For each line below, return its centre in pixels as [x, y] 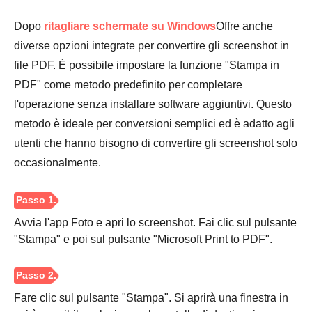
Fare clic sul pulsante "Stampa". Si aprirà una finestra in [151, 297]
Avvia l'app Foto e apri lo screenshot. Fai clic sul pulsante [155, 222]
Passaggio [46, 119]
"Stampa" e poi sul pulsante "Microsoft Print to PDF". [143, 239]
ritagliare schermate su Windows [130, 26]
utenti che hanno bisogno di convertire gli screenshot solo [156, 143]
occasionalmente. [57, 162]
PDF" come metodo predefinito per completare [128, 84]
